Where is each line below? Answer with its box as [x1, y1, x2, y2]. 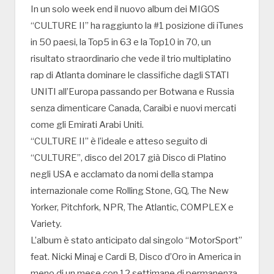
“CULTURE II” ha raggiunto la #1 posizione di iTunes [31, 20, 243, 32]
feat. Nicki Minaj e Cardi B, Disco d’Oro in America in [31, 251, 241, 263]
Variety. [31, 218, 62, 230]
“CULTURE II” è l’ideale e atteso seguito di [31, 136, 207, 147]
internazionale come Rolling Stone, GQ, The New [31, 185, 229, 197]
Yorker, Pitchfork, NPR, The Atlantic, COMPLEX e [31, 202, 234, 213]
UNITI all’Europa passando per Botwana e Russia [31, 86, 234, 98]
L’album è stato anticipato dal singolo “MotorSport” [31, 235, 242, 246]
